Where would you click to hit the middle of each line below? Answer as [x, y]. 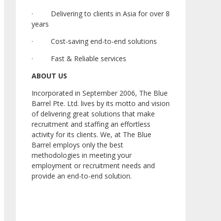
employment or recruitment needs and [93, 166]
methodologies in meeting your [82, 155]
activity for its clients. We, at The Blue [92, 135]
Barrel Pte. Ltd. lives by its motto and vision [101, 104]
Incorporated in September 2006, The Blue [100, 93]
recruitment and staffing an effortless [91, 124]
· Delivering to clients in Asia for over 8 [101, 14]
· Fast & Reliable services [79, 59]
